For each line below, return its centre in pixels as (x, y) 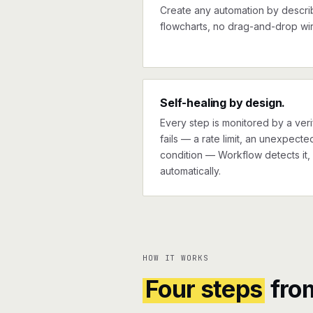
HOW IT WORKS (176, 258)
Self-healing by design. (223, 103)
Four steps (204, 289)
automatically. (190, 171)
